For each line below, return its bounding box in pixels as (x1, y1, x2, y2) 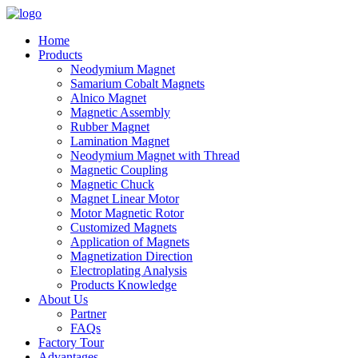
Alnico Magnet (70, 91, 146, 105)
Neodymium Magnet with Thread (70, 149, 240, 162)
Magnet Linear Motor (70, 192, 179, 205)
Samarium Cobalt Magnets (70, 77, 205, 90)
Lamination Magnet (70, 134, 169, 148)
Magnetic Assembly (70, 105, 170, 119)
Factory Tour (38, 336, 104, 349)
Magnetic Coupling (70, 163, 168, 177)
